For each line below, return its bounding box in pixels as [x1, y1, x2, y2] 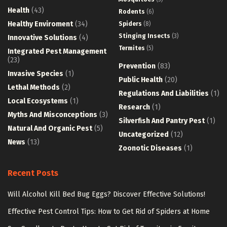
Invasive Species [8, 69, 63, 78]
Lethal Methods [8, 83, 60, 92]
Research [119, 102, 150, 111]
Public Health [119, 75, 163, 84]
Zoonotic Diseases [119, 143, 182, 153]
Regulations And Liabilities [119, 89, 209, 98]
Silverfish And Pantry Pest [119, 116, 205, 125]
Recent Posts [8, 168, 58, 178]
